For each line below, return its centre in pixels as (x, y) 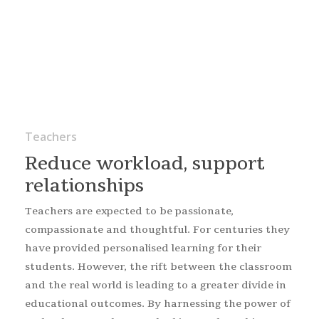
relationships (84, 185)
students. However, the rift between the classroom (158, 266)
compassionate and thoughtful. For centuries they (157, 229)
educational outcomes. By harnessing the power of (157, 303)
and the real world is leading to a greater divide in (155, 285)
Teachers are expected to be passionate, (129, 211)
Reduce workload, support (145, 163)
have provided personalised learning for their (143, 248)
